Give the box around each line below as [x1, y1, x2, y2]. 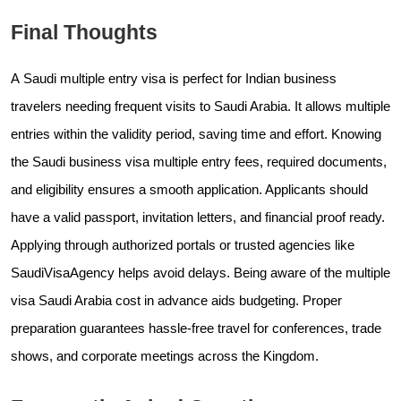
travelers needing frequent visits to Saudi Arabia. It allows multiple [11, 98, 390, 114]
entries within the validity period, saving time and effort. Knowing [11, 126, 381, 141]
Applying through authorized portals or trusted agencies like [11, 237, 354, 252]
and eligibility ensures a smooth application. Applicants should [11, 182, 368, 197]
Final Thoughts [11, 20, 158, 44]
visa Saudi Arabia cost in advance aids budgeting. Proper [11, 293, 342, 308]
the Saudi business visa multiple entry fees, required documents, [11, 154, 387, 169]
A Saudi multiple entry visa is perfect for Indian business [11, 71, 337, 86]
